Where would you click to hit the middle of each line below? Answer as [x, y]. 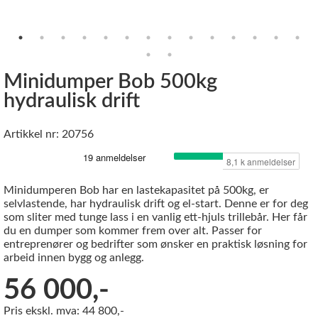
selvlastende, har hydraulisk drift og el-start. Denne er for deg [156, 203]
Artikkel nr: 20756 [49, 134]
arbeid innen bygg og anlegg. [74, 257]
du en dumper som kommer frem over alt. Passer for [133, 230]
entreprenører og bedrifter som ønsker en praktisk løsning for [155, 244]
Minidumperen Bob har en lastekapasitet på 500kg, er [136, 190]
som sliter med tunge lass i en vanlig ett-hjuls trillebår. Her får [155, 217]
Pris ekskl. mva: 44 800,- [64, 311]
